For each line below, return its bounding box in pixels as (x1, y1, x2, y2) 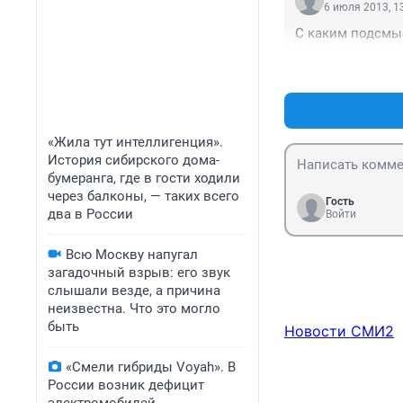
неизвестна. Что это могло (48, 300, 220, 317)
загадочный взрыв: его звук (48, 264, 230, 281)
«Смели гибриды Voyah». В (66, 359, 236, 375)
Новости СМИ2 (284, 322, 394, 341)
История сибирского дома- (48, 152, 219, 168)
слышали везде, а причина (48, 282, 220, 299)
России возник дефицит (48, 377, 204, 393)
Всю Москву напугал (66, 246, 198, 263)
